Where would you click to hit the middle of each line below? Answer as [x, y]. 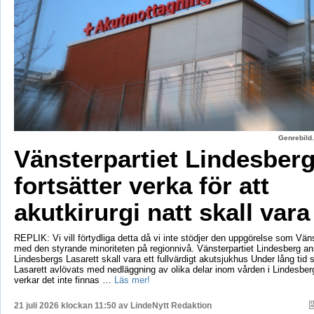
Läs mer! [132, 280]
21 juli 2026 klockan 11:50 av [72, 305]
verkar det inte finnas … [64, 280]
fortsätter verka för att [141, 185]
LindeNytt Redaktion [171, 305]
